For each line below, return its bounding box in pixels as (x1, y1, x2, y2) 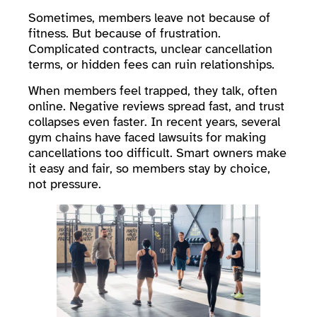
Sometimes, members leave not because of (28, 10, 270, 26)
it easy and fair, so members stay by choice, (28, 160, 270, 176)
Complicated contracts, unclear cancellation (28, 41, 272, 57)
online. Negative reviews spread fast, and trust (28, 98, 284, 114)
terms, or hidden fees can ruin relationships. (28, 57, 278, 73)
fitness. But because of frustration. (28, 25, 221, 42)
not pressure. (28, 175, 101, 192)
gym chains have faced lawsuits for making (28, 129, 266, 145)
